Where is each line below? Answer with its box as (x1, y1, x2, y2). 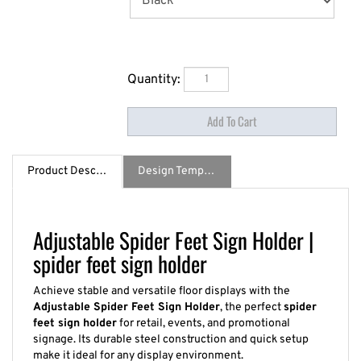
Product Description (96, 156, 106, 170)
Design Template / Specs (203, 156, 214, 170)
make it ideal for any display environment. (33, 340, 243, 355)
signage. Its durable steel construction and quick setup (33, 324, 309, 338)
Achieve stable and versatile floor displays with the (33, 276, 290, 290)
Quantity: (127, 67, 184, 84)
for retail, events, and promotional (117, 308, 290, 322)
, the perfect (220, 292, 284, 306)
